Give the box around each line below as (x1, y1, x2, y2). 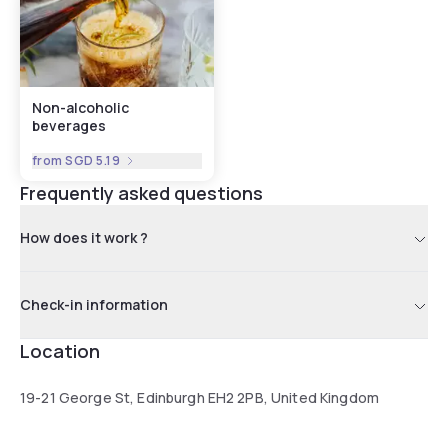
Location (20, 338, 100, 363)
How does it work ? (20, 227, 148, 247)
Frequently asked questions (20, 180, 263, 205)
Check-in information (20, 294, 168, 314)
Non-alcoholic (32, 97, 129, 117)
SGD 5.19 (65, 151, 121, 169)
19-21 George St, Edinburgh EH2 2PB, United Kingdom (20, 387, 379, 407)
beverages (32, 115, 106, 135)
